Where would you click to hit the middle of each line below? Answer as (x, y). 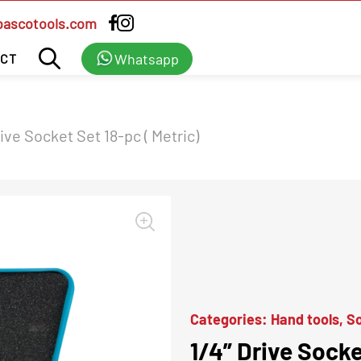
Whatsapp (147, 59)
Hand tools (305, 319)
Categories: (230, 319)
